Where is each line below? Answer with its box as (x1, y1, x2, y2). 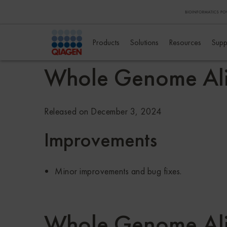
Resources (169, 37, 201, 48)
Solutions (130, 37, 159, 48)
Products (92, 37, 120, 48)
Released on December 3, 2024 (44, 105, 161, 118)
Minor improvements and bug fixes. (55, 165, 182, 177)
